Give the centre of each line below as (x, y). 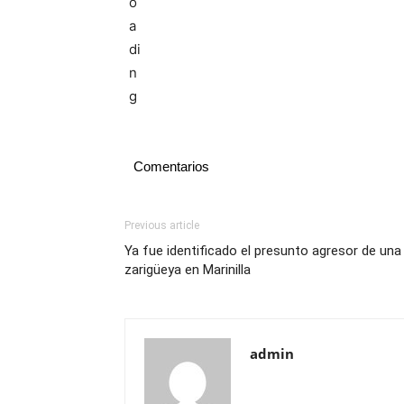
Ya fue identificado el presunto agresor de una (263, 251)
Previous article (162, 225)
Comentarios (171, 166)
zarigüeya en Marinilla (188, 270)
